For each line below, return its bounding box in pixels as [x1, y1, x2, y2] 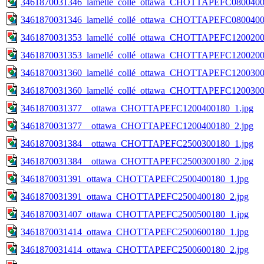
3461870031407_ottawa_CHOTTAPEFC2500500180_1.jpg [21, 209, 249, 219]
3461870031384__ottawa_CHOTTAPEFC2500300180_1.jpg [21, 138, 253, 148]
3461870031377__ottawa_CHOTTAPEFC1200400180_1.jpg [21, 103, 253, 113]
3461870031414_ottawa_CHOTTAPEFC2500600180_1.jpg [21, 226, 249, 237]
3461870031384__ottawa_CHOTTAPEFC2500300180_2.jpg [21, 156, 253, 166]
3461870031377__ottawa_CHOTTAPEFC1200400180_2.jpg [21, 120, 253, 131]
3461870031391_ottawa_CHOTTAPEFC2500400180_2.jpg [21, 191, 249, 202]
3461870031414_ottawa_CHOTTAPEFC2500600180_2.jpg [21, 244, 249, 255]
